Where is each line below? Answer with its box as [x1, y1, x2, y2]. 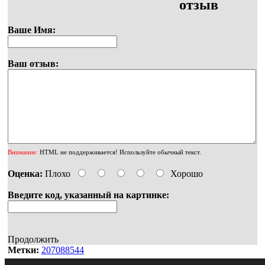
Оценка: [8, 169, 43, 179]
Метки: [8, 245, 39, 256]
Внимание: [8, 148, 38, 156]
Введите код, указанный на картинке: [8, 190, 169, 201]
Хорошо [170, 169, 203, 179]
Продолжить [8, 234, 59, 245]
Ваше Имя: [8, 25, 56, 35]
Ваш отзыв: [8, 59, 59, 69]
